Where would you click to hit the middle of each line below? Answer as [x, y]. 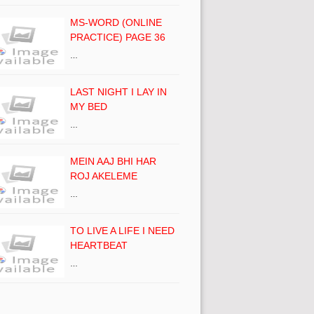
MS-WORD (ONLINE [116, 22]
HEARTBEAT [99, 245]
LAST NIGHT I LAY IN [118, 91]
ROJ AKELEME [104, 176]
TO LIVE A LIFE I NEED [122, 230]
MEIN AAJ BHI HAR [113, 161]
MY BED [89, 106]
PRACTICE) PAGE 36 [118, 37]
